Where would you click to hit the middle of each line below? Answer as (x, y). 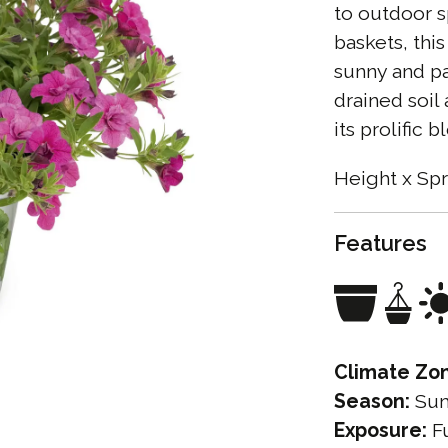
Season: (372, 402)
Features (380, 243)
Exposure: (380, 431)
